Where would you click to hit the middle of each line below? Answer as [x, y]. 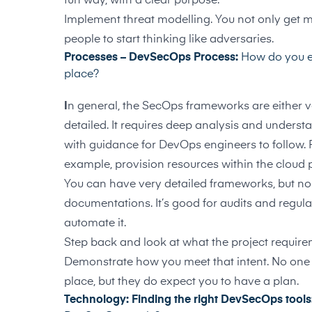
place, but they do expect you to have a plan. [181, 282]
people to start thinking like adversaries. [169, 40]
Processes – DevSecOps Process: [153, 58]
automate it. [95, 224]
